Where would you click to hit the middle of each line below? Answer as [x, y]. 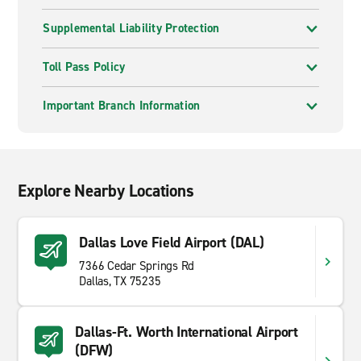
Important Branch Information [122, 106]
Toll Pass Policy [84, 67]
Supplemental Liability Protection [131, 28]
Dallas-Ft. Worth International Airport [187, 332]
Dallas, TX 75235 [120, 281]
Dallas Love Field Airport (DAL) [172, 243]
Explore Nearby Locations [106, 191]
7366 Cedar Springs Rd [137, 266]
